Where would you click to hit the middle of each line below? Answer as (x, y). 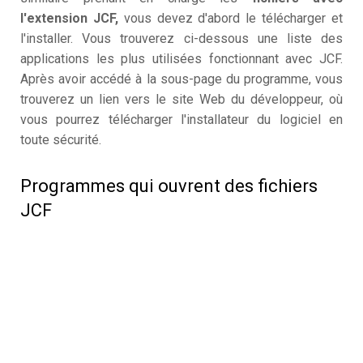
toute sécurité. (61, 140)
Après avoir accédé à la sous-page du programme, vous (181, 79)
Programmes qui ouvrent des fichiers (169, 186)
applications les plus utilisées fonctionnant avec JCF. (181, 59)
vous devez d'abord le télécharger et (231, 19)
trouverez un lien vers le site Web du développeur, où (181, 100)
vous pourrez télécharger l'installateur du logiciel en (181, 120)
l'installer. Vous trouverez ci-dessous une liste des (181, 39)
